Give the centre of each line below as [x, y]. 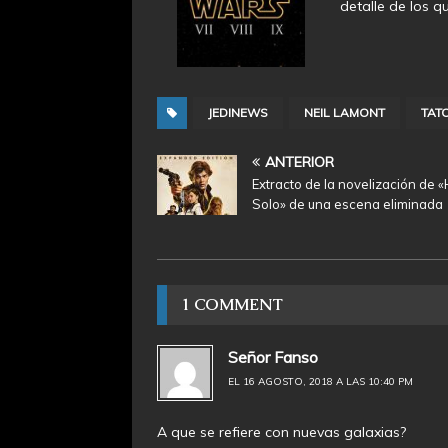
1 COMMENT [232, 304]
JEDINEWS [238, 112]
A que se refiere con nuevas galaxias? [281, 431]
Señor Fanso [273, 356]
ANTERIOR [299, 161]
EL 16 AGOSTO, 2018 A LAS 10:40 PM [320, 381]
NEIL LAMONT [344, 112]
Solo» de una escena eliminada [347, 203]
